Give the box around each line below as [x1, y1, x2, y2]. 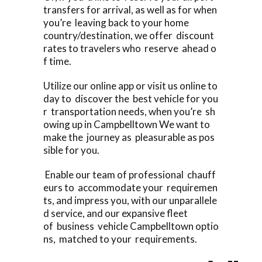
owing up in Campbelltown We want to [43, 118, 210, 130]
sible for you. [43, 143, 99, 156]
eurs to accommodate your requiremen [43, 181, 218, 194]
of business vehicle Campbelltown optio [43, 219, 219, 232]
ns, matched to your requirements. [43, 232, 197, 245]
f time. [43, 54, 71, 67]
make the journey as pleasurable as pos [43, 130, 215, 143]
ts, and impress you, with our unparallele [43, 194, 217, 206]
